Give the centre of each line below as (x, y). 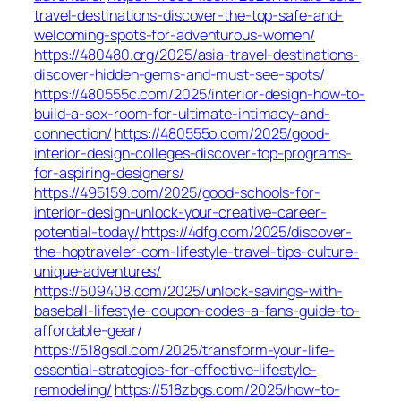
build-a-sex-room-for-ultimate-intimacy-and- (182, 114)
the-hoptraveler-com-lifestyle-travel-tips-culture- (196, 252)
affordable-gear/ (88, 331)
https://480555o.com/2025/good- (222, 134)
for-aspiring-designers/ (109, 173)
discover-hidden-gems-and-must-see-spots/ (179, 75)
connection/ (73, 134)
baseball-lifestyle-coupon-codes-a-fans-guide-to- (197, 311)
